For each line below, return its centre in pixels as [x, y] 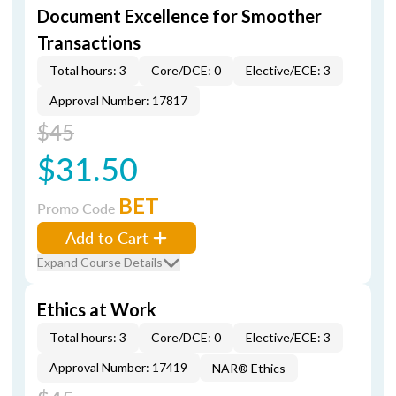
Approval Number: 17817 [118, 100]
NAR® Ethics [249, 368]
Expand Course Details [100, 262]
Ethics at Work [97, 309]
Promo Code [78, 208]
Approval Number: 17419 [118, 367]
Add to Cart [107, 237]
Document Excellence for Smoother [179, 16]
